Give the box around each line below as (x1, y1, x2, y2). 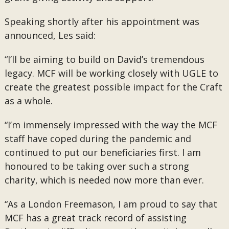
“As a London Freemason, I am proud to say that (4, 198, 217, 210)
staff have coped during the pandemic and (4, 132, 191, 145)
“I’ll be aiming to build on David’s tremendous (4, 53, 204, 65)
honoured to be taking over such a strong (4, 160, 189, 172)
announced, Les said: (4, 29, 96, 41)
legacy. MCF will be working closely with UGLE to (4, 67, 218, 79)
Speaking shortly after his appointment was (4, 15, 199, 28)
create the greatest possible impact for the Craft (4, 81, 222, 93)
